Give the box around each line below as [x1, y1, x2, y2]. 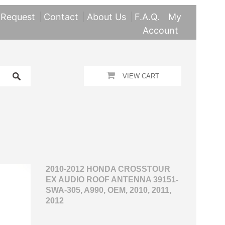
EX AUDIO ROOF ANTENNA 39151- [45, 175, 178, 184]
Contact [44, 12, 78, 22]
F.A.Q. [135, 12, 160, 22]
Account [143, 25, 178, 36]
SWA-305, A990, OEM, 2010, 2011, [45, 186, 171, 194]
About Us [87, 12, 126, 22]
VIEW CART [122, 72, 159, 80]
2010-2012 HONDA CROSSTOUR [45, 165, 170, 173]
